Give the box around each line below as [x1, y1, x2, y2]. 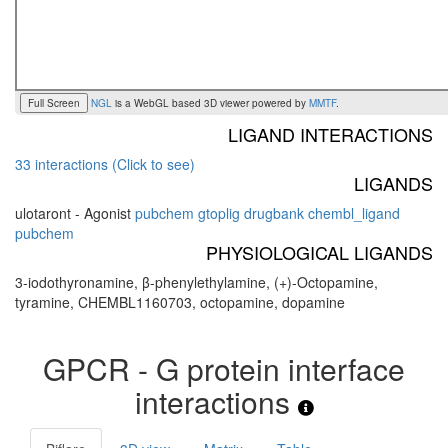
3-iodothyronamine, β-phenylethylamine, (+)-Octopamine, [15, 272, 378, 293]
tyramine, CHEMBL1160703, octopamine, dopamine [15, 292, 345, 313]
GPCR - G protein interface [43, 347, 405, 391]
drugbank [244, 203, 304, 224]
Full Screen [28, 96, 80, 111]
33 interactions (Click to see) [15, 154, 195, 175]
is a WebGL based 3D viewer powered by [112, 96, 309, 111]
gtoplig [198, 203, 240, 224]
